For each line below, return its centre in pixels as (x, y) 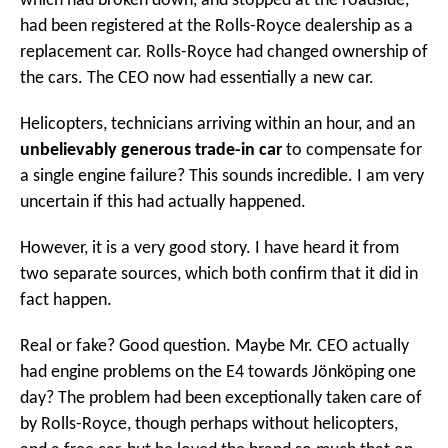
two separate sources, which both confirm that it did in (219, 274)
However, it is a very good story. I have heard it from (209, 248)
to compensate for (352, 150)
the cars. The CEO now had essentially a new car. (197, 78)
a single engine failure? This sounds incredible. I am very (222, 176)
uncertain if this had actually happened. (163, 202)
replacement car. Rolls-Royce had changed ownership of (224, 52)
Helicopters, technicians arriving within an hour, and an (217, 124)
